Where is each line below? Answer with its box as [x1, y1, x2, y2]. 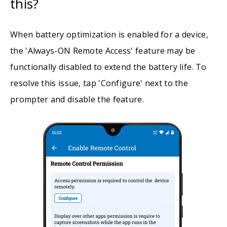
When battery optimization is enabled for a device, [10, 29, 208, 40]
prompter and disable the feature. [10, 94, 144, 105]
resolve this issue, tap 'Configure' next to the [10, 78, 188, 89]
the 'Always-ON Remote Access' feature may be [10, 45, 196, 56]
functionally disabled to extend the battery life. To [10, 61, 207, 72]
